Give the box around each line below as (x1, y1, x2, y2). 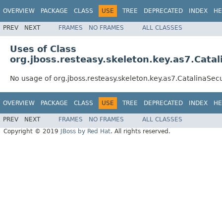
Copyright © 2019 (3, 128, 60, 135)
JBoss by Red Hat (60, 128, 111, 135)
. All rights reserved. (111, 128, 170, 135)
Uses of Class (10, 43, 76, 54)
